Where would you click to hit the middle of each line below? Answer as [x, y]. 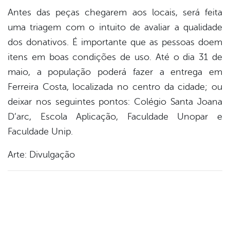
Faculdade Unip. [40, 132]
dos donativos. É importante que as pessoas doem [115, 42]
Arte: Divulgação [41, 155]
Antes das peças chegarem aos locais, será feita [115, 13]
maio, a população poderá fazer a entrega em [115, 72]
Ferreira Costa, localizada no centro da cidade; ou [115, 87]
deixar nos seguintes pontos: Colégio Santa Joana [115, 102]
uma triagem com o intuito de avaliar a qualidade [115, 27]
